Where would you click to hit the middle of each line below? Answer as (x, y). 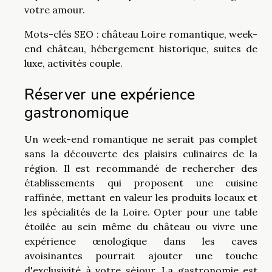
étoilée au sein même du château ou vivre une (141, 226)
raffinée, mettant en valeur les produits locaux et (141, 197)
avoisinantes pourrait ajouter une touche (141, 256)
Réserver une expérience (110, 94)
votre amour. (55, 9)
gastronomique (76, 113)
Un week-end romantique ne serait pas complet (141, 139)
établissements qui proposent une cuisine (141, 183)
